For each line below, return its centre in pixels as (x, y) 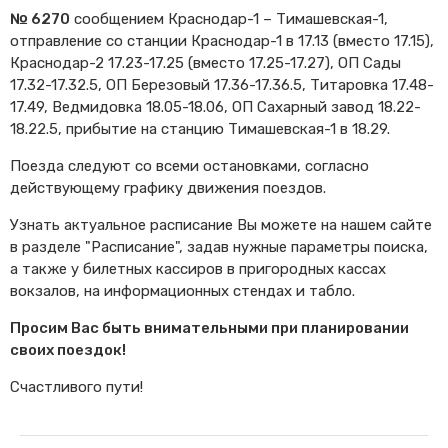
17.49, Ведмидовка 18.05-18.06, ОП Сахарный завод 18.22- (215, 106)
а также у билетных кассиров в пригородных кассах (198, 268)
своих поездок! (68, 349)
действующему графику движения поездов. (168, 187)
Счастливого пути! (76, 386)
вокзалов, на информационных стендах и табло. (182, 290)
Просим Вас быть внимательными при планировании (209, 327)
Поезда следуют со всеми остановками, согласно (189, 165)
